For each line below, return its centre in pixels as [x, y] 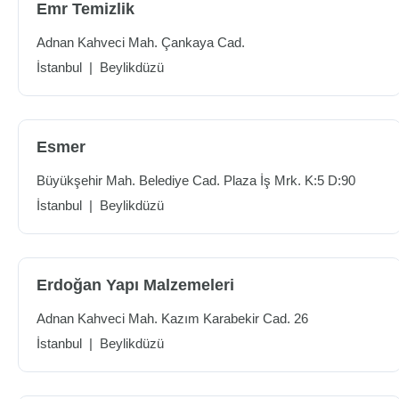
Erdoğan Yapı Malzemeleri [135, 285]
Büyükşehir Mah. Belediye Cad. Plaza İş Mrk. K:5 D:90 [196, 180]
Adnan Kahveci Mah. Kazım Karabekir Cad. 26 [172, 318]
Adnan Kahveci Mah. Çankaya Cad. [141, 42]
